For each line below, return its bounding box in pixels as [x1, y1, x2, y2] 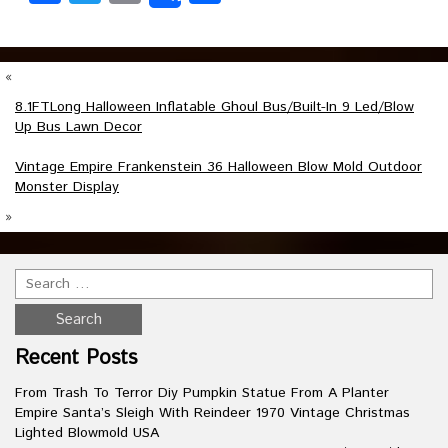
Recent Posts [15, 344, 137, 373]
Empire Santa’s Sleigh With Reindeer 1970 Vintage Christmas [15, 403, 410, 423]
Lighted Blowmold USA [15, 423, 159, 443]
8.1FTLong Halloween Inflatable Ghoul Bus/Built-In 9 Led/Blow [15, 97, 414, 117]
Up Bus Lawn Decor [15, 117, 142, 137]
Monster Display [15, 177, 119, 197]
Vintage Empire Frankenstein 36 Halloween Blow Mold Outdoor [15, 157, 422, 177]
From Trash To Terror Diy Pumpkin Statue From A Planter [15, 383, 389, 403]
